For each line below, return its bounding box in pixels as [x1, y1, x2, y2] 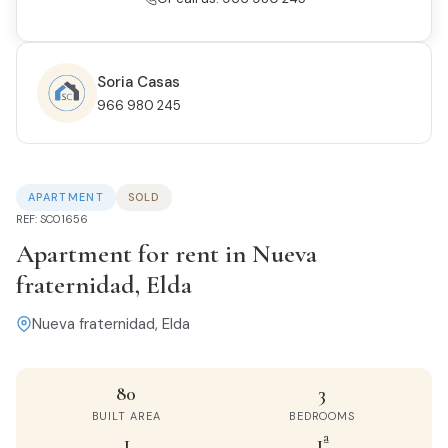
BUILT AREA [91, 408, 161, 423]
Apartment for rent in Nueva [16, 237, 317, 269]
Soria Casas [97, 71, 180, 92]
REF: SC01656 [16, 211, 88, 226]
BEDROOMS [288, 408, 356, 423]
